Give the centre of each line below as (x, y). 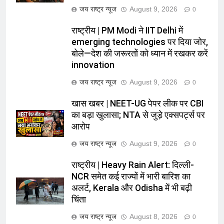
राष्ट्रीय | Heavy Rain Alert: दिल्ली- (133, 165)
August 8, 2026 (153, 216)
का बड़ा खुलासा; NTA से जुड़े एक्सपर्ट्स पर (138, 115)
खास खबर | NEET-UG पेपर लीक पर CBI (137, 103)
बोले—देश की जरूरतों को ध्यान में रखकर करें (140, 53)
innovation (93, 65)
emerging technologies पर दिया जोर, (140, 42)
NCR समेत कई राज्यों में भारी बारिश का (131, 176)
